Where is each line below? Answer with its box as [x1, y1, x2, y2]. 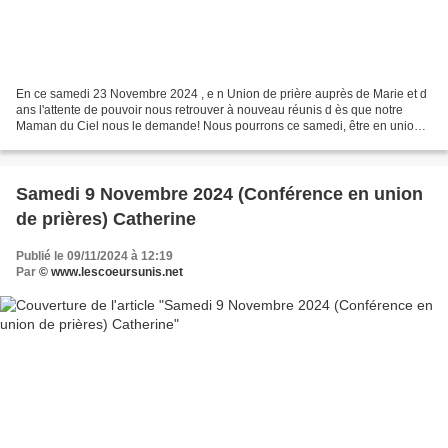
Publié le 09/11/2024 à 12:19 [16, 248, 173, 263]
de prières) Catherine [16, 208, 196, 229]
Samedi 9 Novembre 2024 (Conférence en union [16, 183, 423, 204]
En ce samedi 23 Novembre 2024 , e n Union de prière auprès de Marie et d [16, 86, 427, 101]
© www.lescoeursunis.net [39, 264, 183, 279]
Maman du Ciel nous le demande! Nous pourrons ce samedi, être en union [16, 118, 421, 133]
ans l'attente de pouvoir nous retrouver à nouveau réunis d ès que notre [16, 102, 403, 117]
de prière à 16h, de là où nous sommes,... [16, 134, 240, 149]
